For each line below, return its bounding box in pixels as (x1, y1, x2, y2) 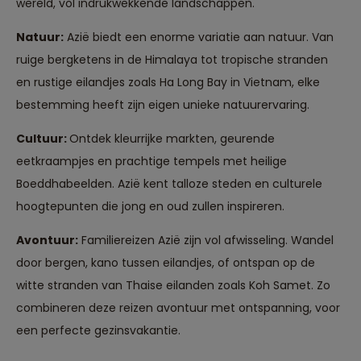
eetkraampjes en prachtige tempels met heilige (16, 152, 287, 169)
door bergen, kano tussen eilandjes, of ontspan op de (16, 254, 315, 271)
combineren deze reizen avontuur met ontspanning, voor (16, 299, 340, 316)
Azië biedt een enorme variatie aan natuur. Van (64, 28, 334, 45)
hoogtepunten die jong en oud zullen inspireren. (16, 197, 284, 214)
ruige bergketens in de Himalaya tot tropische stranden (16, 51, 328, 68)
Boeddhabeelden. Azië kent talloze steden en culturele (16, 175, 322, 192)
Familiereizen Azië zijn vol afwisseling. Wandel (78, 231, 334, 248)
